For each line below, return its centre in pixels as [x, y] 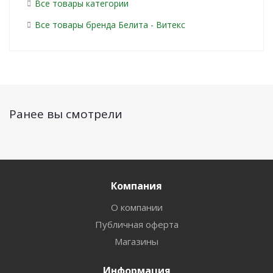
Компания [136, 186]
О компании [136, 207]
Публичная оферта [136, 224]
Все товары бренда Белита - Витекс [110, 25]
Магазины [136, 241]
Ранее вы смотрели [66, 114]
